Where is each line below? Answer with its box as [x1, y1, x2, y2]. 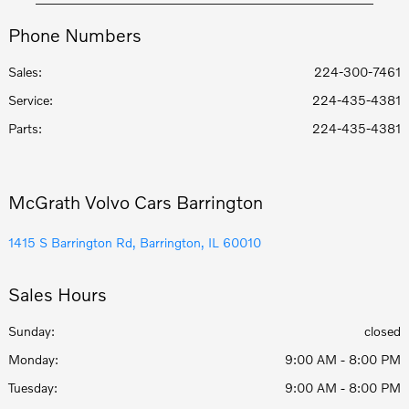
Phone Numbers [8, 23, 142, 46]
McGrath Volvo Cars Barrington [8, 190, 263, 213]
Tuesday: [8, 379, 58, 395]
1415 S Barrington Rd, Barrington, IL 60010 [8, 234, 261, 250]
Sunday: [8, 322, 55, 339]
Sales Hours [8, 282, 107, 305]
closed [364, 322, 401, 339]
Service [8, 91, 49, 108]
